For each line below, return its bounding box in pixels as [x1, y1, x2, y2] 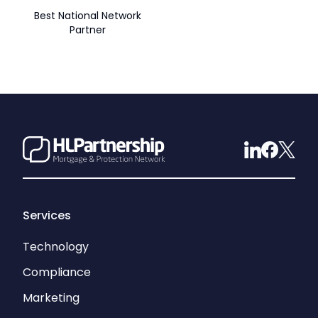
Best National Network [33, 9, 141, 23]
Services [23, 207, 71, 224]
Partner [69, 23, 106, 37]
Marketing [23, 290, 79, 306]
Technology [23, 238, 89, 255]
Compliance [23, 264, 91, 280]
